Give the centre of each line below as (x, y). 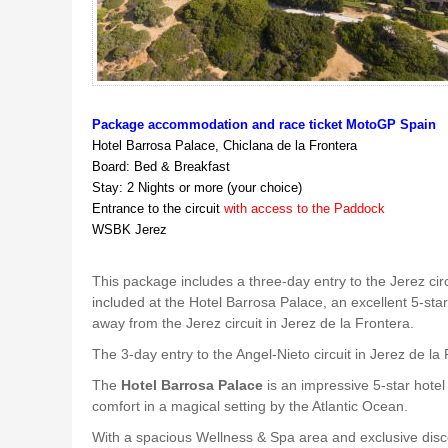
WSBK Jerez (129, 229)
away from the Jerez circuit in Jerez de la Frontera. (253, 322)
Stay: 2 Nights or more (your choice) (197, 187)
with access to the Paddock (304, 208)
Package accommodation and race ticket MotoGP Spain (264, 124)
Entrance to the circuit (158, 208)
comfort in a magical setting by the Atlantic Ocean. (250, 405)
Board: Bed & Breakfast (161, 166)
